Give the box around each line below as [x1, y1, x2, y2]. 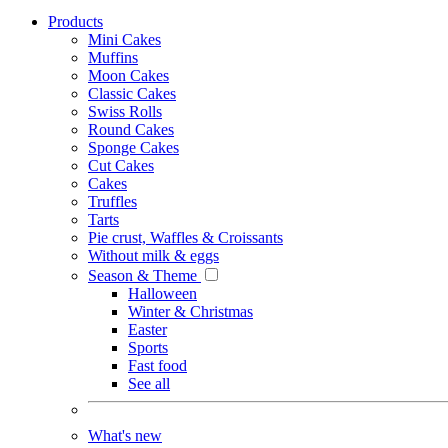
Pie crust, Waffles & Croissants [88, 229, 283, 246]
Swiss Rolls [88, 103, 162, 120]
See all [128, 375, 170, 392]
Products [48, 13, 103, 30]
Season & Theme [88, 267, 201, 284]
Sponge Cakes [88, 139, 179, 156]
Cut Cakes [88, 157, 154, 174]
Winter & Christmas [128, 303, 253, 320]
